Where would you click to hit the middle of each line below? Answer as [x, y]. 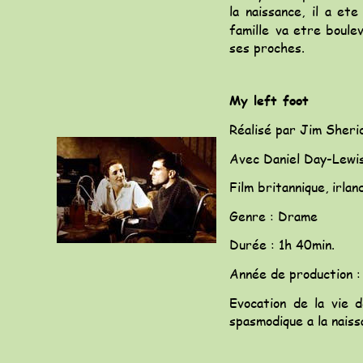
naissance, [275, 11]
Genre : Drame [273, 216]
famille [249, 29]
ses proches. [267, 47]
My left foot [269, 100]
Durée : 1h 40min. [282, 245]
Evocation [258, 302]
